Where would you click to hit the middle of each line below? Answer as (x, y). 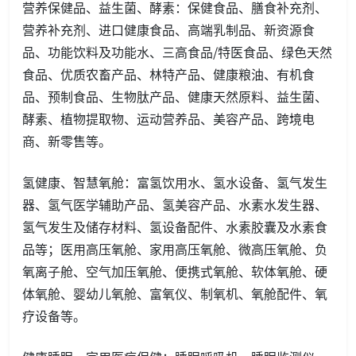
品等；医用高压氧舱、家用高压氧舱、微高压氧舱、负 (175, 248)
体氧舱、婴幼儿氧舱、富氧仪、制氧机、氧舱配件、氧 (175, 293)
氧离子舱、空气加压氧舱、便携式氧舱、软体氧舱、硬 (175, 271)
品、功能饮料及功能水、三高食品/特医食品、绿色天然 (177, 51)
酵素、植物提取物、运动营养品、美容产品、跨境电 (168, 118)
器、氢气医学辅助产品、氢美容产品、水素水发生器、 (175, 204)
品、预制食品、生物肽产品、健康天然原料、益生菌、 (175, 96)
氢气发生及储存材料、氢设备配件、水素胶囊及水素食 (175, 226)
